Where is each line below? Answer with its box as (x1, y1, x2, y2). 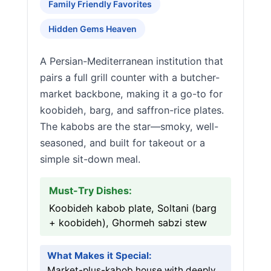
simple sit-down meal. (40, 153, 140, 165)
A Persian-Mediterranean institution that (40, 55, 223, 67)
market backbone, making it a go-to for (40, 88, 223, 100)
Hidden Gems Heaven (48, 24, 137, 34)
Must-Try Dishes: (49, 184, 132, 197)
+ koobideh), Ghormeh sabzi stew (49, 217, 207, 229)
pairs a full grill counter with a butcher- (40, 71, 220, 83)
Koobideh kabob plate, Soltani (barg (49, 202, 217, 214)
